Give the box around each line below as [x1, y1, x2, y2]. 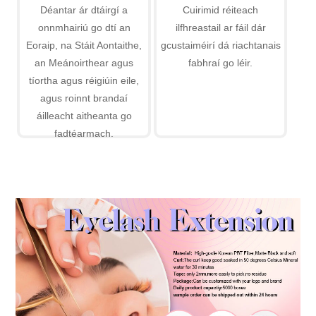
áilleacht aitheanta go [36, 109, 132, 121]
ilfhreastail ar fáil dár [175, 21, 266, 33]
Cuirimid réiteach [183, 4, 259, 16]
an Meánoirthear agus [35, 56, 134, 68]
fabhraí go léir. [188, 56, 253, 68]
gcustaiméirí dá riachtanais [160, 39, 281, 51]
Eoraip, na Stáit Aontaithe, [26, 39, 142, 51]
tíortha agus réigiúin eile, [29, 74, 140, 86]
